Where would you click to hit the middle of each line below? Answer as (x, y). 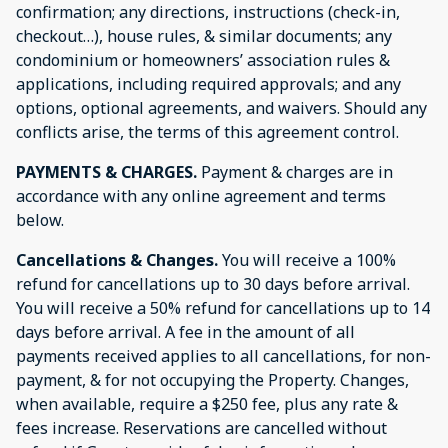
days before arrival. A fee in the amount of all (185, 331)
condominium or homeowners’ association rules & (203, 59)
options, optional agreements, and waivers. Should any (221, 107)
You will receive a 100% (309, 259)
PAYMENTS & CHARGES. (106, 171)
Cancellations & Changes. (119, 259)
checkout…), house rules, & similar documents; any (204, 35)
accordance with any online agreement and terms (201, 195)
